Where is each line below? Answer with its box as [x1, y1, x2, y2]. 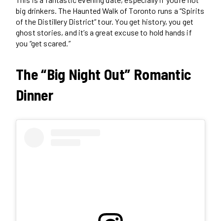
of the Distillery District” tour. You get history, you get [16, 16, 194, 26]
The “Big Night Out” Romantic [16, 65, 192, 83]
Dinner [16, 85, 53, 104]
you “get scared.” [16, 38, 71, 48]
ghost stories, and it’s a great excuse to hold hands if [16, 27, 192, 37]
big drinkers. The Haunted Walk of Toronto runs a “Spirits [16, 5, 205, 15]
